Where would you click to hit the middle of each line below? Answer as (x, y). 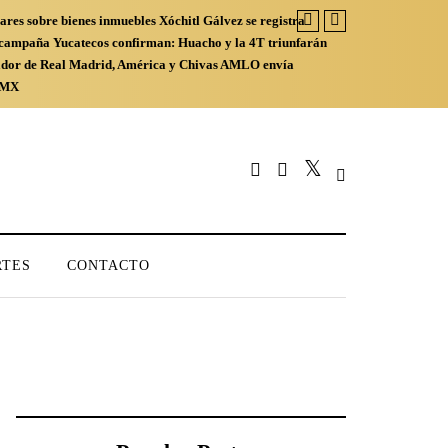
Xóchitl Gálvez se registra (232, 20)
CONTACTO (108, 265)
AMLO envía (257, 64)
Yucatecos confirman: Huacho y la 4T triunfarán (190, 42)
